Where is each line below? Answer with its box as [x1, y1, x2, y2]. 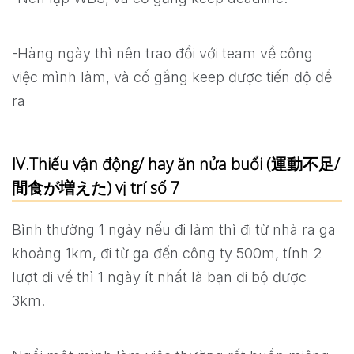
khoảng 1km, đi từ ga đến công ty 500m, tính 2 [12, 245, 322, 262]
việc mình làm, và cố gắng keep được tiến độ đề [12, 69, 332, 86]
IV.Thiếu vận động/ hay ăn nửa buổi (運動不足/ [12, 153, 340, 175]
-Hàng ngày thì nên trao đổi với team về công [12, 45, 313, 62]
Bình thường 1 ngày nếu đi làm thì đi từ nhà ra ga [12, 221, 336, 239]
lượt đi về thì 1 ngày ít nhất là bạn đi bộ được [12, 269, 307, 286]
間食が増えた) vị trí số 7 [12, 177, 179, 199]
